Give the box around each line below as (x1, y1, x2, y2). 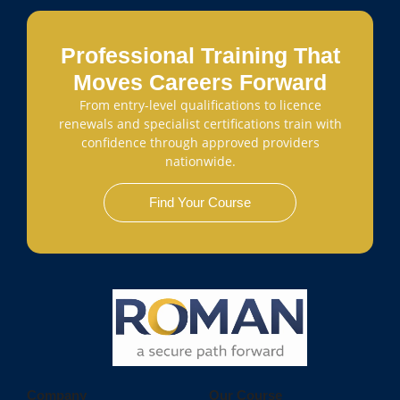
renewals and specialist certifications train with (58, 114, 342, 132)
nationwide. (164, 152, 236, 170)
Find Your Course (149, 195, 251, 211)
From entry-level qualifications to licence (79, 96, 321, 113)
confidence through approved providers (80, 133, 320, 151)
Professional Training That (60, 42, 340, 68)
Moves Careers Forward (73, 69, 327, 95)
